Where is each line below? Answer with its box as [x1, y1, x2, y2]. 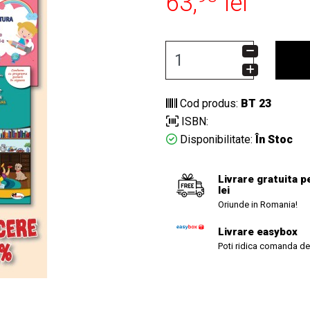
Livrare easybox [218, 226, 298, 238]
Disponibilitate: [177, 133, 253, 146]
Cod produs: [177, 97, 241, 110]
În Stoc [253, 133, 293, 146]
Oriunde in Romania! [218, 199, 298, 210]
